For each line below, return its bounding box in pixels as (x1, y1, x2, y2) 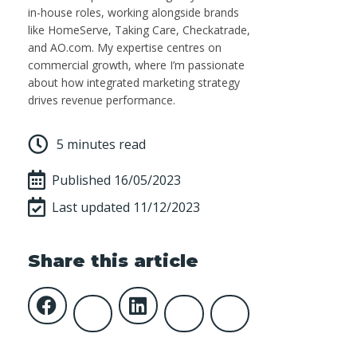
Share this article (28, 250, 198, 273)
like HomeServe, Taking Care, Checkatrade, (28, 22, 250, 37)
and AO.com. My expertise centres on (28, 39, 222, 55)
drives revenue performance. (28, 92, 175, 108)
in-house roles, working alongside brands (28, 4, 239, 20)
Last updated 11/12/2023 (52, 198, 200, 216)
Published (52, 171, 111, 189)
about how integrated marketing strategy (28, 74, 240, 90)
